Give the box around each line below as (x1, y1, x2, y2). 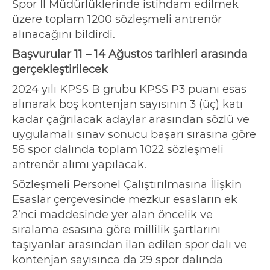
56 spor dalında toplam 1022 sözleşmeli (12, 142, 224, 156)
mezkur (128, 192, 170, 206)
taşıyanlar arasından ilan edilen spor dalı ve (12, 237, 247, 251)
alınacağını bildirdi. (12, 27, 115, 41)
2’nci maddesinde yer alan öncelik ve (12, 207, 213, 221)
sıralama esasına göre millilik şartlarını (12, 222, 221, 236)
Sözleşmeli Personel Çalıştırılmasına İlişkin (12, 177, 242, 191)
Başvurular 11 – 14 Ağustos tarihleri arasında (12, 47, 248, 61)
